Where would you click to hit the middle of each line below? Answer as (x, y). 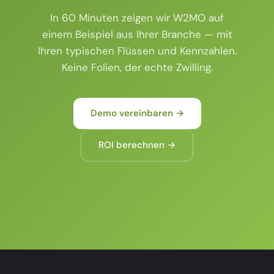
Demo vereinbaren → (137, 113)
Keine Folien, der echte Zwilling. (137, 68)
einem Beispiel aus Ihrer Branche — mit (137, 35)
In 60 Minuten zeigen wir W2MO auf (137, 18)
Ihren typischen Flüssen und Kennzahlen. (137, 51)
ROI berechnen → (137, 145)
